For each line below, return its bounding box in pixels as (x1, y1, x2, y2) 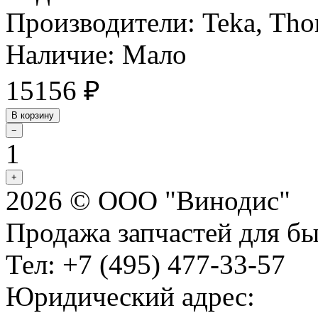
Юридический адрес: (6, 280, 255, 312)
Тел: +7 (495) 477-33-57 (6, 248, 285, 280)
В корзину (11, 109, 54, 121)
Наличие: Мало (6, 38, 187, 70)
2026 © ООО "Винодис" (6, 185, 290, 216)
